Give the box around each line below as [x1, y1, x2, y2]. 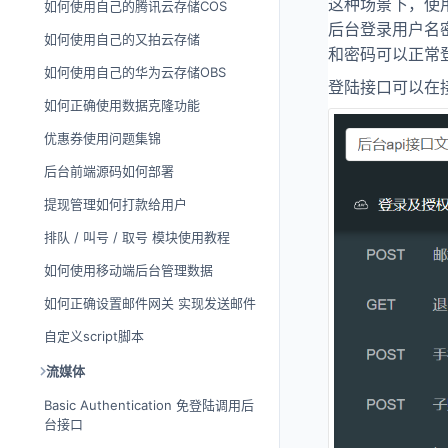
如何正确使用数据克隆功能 [44, 97, 200, 113]
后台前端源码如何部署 [44, 163, 174, 179]
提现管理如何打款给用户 [44, 196, 187, 212]
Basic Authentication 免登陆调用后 [44, 397, 254, 413]
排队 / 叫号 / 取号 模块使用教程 [44, 229, 230, 245]
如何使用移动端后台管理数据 [44, 262, 213, 278]
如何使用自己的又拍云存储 [44, 31, 200, 47]
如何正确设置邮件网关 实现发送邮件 [44, 295, 256, 311]
